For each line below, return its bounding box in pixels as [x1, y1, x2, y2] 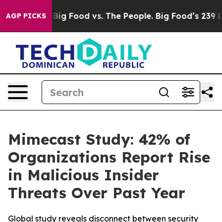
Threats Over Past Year [8, 183, 185, 202]
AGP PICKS [6, 11, 46, 20]
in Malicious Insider [8, 166, 159, 184]
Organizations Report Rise [8, 148, 210, 166]
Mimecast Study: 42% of [8, 130, 190, 149]
